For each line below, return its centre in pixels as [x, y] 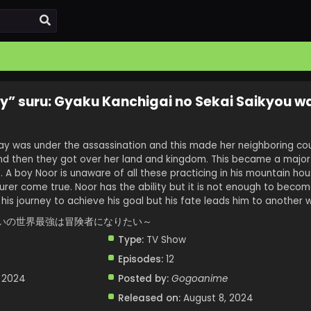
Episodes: [140, 259]
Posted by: [143, 279]
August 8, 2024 [218, 298]
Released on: [149, 298]
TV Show [165, 240]
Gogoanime [199, 279]
